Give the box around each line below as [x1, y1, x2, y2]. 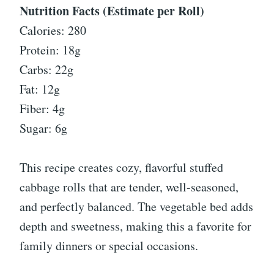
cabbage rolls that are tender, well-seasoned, [20, 179, 239, 196]
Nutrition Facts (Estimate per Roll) [20, 2, 204, 20]
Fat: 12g [20, 81, 60, 98]
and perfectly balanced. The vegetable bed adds [20, 198, 253, 215]
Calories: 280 [20, 22, 86, 39]
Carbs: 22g [20, 61, 73, 78]
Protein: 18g [20, 42, 81, 59]
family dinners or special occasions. [20, 237, 198, 254]
